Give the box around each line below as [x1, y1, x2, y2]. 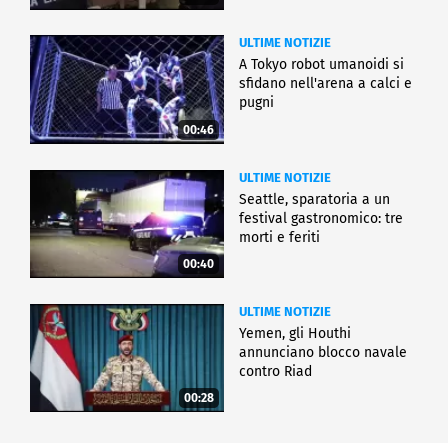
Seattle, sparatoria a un [239, 190, 390, 208]
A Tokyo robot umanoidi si [239, 56, 404, 74]
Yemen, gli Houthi [239, 324, 351, 342]
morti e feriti [239, 228, 320, 246]
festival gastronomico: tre [239, 209, 403, 227]
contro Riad [239, 362, 312, 380]
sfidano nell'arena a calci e [239, 75, 412, 93]
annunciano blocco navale [239, 343, 407, 361]
